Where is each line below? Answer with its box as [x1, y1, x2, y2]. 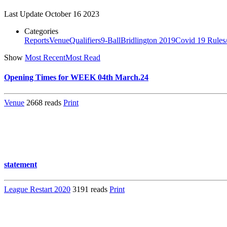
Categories [24, 27, 58, 35]
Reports [24, 36, 49, 45]
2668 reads [26, 98, 63, 107]
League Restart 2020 [4, 184, 70, 194]
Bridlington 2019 [121, 36, 175, 45]
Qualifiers [69, 36, 101, 45]
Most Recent [25, 53, 65, 62]
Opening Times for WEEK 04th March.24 [4, 73, 148, 82]
